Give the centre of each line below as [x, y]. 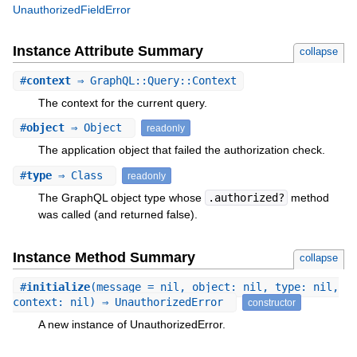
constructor [271, 302]
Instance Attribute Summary [108, 51]
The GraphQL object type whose [121, 197]
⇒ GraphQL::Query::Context [153, 80]
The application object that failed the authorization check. [181, 150]
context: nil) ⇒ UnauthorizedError [121, 302]
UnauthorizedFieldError [71, 10]
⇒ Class [80, 175]
